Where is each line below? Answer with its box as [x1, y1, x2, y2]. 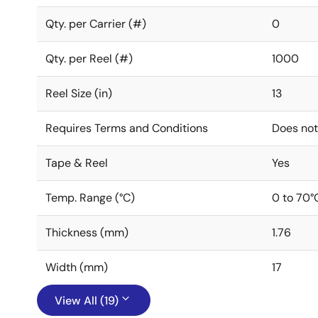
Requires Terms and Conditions [45, 121, 208, 136]
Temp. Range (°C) [45, 190, 135, 205]
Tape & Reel [45, 155, 108, 170]
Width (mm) [45, 260, 108, 275]
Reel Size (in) [45, 86, 112, 101]
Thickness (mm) [45, 225, 128, 240]
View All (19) [55, 293, 119, 308]
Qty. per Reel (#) [45, 51, 133, 66]
